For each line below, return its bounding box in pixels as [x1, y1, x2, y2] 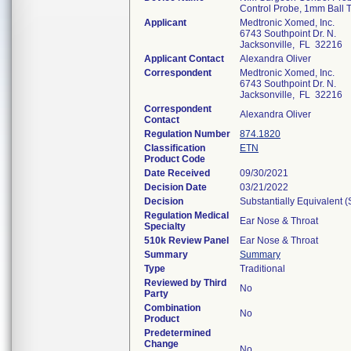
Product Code [144, 154, 205, 165]
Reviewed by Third [144, 277, 226, 288]
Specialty [144, 221, 186, 232]
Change [144, 338, 179, 349]
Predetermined [144, 327, 211, 338]
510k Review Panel [144, 235, 229, 246]
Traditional [240, 263, 285, 274]
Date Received [144, 168, 210, 179]
